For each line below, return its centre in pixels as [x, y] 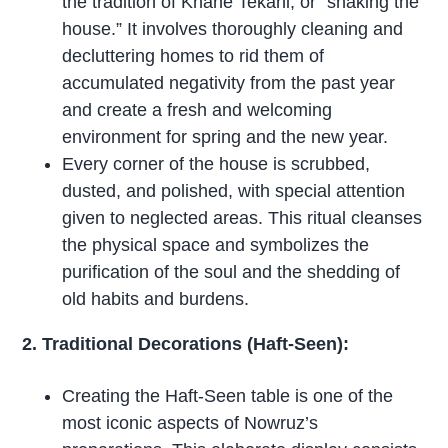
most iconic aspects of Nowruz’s [190, 422]
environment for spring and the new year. [225, 136]
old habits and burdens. [156, 298]
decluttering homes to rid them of [193, 55]
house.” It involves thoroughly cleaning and [233, 28]
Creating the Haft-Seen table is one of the [228, 395]
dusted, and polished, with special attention [234, 190]
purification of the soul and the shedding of [231, 271]
